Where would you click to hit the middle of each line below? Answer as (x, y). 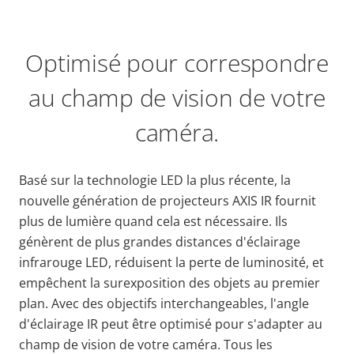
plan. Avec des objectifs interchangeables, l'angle (164, 303)
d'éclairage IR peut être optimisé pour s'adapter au (171, 324)
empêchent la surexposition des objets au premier (169, 282)
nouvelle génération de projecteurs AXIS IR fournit (168, 200)
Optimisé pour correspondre (177, 62)
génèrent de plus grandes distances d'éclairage (160, 241)
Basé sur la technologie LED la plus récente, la (155, 180)
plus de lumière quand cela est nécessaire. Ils (153, 221)
